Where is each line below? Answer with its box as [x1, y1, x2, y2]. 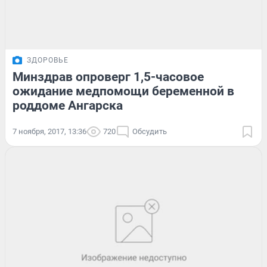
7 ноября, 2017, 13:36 [13, 126, 86, 136]
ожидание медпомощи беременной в [13, 83, 234, 98]
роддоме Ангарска [13, 98, 123, 113]
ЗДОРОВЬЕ [27, 55, 69, 64]
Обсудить [132, 126, 167, 136]
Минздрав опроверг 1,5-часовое [13, 69, 204, 84]
